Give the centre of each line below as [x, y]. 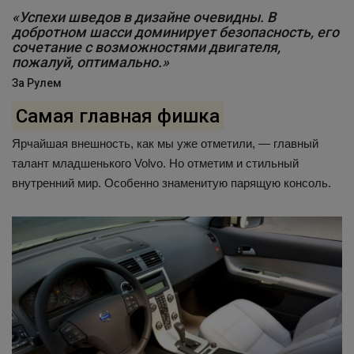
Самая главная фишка [117, 116]
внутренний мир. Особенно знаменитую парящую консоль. [171, 183]
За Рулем [37, 83]
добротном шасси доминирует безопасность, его [175, 32]
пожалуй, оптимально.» [90, 62]
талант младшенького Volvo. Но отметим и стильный [155, 164]
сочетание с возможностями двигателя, [146, 47]
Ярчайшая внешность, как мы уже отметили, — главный [165, 144]
